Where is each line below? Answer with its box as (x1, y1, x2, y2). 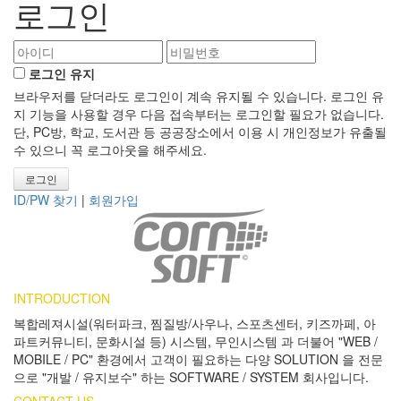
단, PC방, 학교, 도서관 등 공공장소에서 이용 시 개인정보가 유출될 (13, 123, 387, 141)
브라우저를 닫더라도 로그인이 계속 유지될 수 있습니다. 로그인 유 (13, 87, 384, 106)
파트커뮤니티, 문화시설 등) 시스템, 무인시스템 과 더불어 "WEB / (13, 332, 378, 351)
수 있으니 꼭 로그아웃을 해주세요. (13, 141, 207, 159)
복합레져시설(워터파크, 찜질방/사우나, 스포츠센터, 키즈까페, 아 (13, 314, 376, 333)
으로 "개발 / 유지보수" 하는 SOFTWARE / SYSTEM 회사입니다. (13, 368, 369, 387)
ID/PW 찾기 (13, 191, 78, 209)
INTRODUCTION (13, 289, 110, 308)
